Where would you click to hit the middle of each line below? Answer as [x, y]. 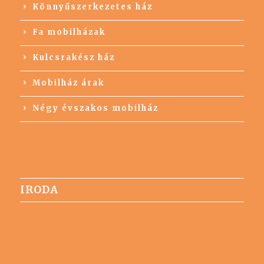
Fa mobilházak [69, 32]
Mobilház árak [68, 83]
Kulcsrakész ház [73, 57]
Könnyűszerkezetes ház [92, 7]
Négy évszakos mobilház [95, 108]
